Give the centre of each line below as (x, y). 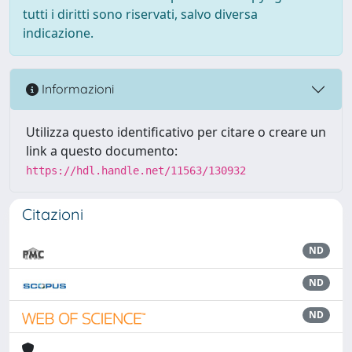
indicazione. (58, 33)
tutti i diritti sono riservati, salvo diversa (140, 14)
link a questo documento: (102, 150)
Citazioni (53, 214)
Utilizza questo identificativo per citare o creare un (176, 132)
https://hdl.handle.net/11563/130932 (136, 170)
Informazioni (76, 89)
